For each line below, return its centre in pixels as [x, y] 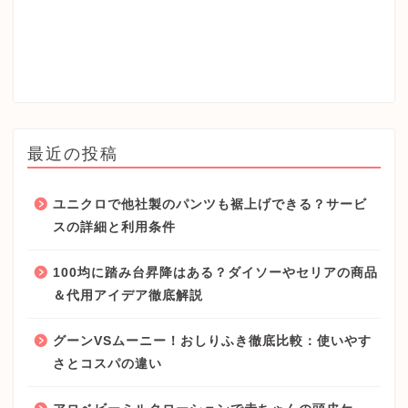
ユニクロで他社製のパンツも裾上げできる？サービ [210, 205]
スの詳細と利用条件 [114, 228]
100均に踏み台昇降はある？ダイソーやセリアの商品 [215, 273]
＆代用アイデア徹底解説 [128, 296]
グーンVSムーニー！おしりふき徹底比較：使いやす [212, 342]
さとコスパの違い [107, 364]
